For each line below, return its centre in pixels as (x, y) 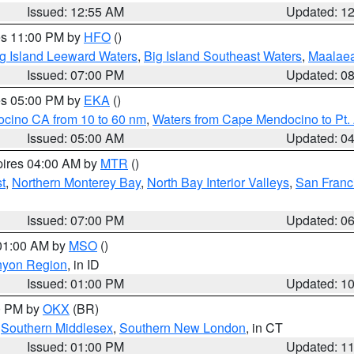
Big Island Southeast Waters (223, 56)
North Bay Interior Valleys (218, 182)
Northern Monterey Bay (76, 182)
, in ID (83, 264)
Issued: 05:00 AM (76, 138)
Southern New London (183, 328)
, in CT (264, 328)
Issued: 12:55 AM (76, 11)
